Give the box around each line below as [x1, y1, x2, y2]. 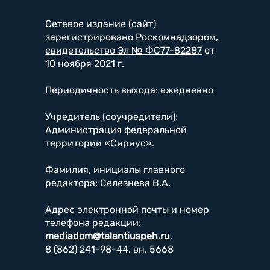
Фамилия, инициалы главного [45, 163, 185, 175]
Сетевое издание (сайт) [45, 17, 156, 30]
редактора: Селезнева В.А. [45, 177, 171, 189]
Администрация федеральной [45, 124, 187, 136]
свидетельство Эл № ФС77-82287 [45, 44, 202, 56]
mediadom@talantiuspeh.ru [45, 230, 170, 242]
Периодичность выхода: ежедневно [45, 84, 213, 96]
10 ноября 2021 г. [45, 57, 124, 69]
